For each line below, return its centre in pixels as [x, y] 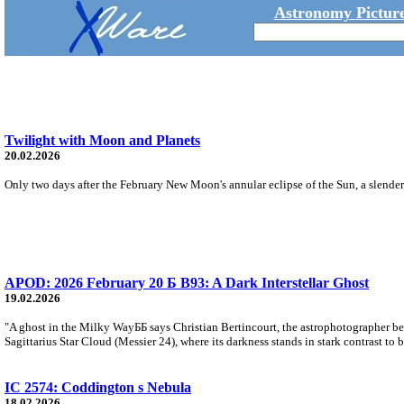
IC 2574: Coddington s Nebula [98, 387]
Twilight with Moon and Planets [102, 140]
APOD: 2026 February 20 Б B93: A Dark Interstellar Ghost [187, 282]
